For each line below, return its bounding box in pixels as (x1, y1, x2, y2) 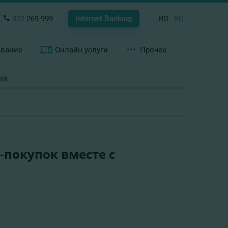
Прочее (139, 45, 166, 54)
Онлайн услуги (54, 45, 108, 54)
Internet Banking (75, 14, 132, 23)
